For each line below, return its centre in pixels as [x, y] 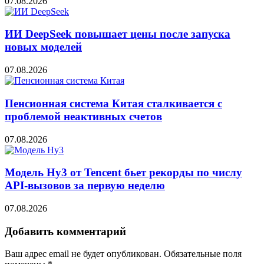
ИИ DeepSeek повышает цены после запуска [118, 34]
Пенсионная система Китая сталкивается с [113, 103]
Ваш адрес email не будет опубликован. [83, 254]
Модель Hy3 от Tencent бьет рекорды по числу [123, 173]
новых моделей [43, 47]
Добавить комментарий [65, 231]
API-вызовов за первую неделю [85, 186]
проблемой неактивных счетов [83, 116]
